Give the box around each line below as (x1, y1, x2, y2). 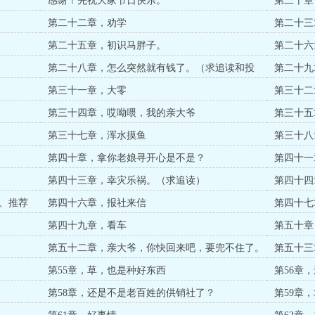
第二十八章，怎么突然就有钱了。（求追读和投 (48, 63, 255, 73)
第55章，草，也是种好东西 (48, 265, 167, 276)
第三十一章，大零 (48, 85, 127, 96)
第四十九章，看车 (48, 220, 127, 231)
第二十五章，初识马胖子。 (48, 40, 167, 51)
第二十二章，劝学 (48, 18, 127, 28)
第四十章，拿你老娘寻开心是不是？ (48, 153, 206, 163)
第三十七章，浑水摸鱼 (48, 130, 147, 141)
